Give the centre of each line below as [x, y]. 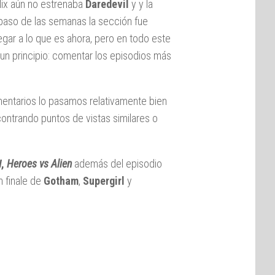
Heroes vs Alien [39, 163]
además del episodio [117, 163]
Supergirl [105, 180]
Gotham [61, 180]
